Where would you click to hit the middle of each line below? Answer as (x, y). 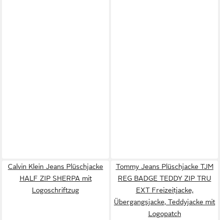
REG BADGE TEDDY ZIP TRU (165, 178)
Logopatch (165, 213)
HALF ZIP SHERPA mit (55, 178)
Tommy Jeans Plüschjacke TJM (165, 166)
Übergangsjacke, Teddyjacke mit (165, 202)
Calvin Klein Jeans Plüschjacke (55, 166)
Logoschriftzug (55, 190)
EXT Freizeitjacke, (165, 190)
